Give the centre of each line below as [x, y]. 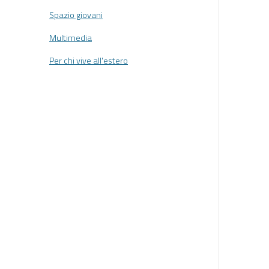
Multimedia [71, 38]
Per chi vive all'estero [89, 61]
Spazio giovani [76, 15]
